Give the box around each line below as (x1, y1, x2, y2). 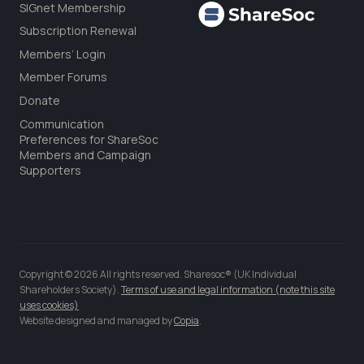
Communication (19, 115, 104, 132)
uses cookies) (19, 297, 79, 312)
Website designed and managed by (19, 313, 174, 327)
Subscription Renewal (19, 23, 136, 39)
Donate (19, 93, 60, 109)
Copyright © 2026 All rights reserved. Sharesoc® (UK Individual (19, 266, 297, 281)
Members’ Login (19, 45, 106, 62)
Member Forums (19, 69, 107, 85)
